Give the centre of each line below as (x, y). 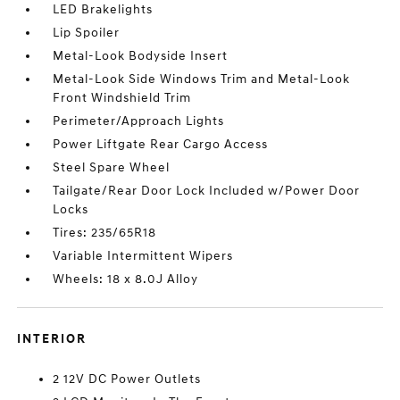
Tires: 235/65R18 (105, 233)
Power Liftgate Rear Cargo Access (161, 144)
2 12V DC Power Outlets (127, 379)
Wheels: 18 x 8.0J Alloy (126, 279)
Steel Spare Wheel (112, 167)
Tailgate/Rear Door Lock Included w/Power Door (207, 191)
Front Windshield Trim (122, 98)
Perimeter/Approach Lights (139, 121)
